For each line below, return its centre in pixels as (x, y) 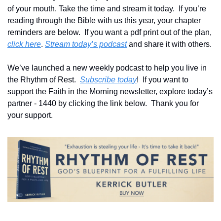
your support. (30, 115)
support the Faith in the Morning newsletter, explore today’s (110, 91)
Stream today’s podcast (86, 44)
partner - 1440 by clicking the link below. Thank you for (103, 103)
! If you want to (163, 79)
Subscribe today (108, 79)
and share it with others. (169, 44)
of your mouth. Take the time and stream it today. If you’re (107, 8)
